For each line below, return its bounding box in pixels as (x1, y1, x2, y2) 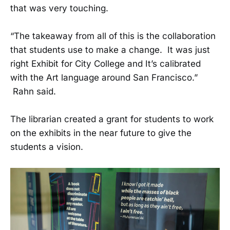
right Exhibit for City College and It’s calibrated (10, 58, 201, 69)
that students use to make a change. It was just (10, 44, 210, 55)
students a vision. (10, 141, 83, 152)
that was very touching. (10, 3, 108, 13)
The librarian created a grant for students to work (10, 113, 214, 124)
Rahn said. (10, 86, 56, 97)
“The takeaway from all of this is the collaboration (10, 30, 216, 41)
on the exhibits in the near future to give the (10, 127, 191, 138)
